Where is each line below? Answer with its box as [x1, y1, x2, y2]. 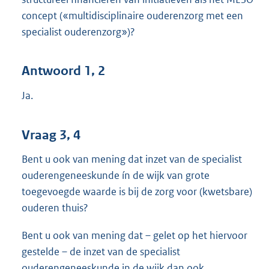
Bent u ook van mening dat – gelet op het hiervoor [22, 228, 247, 242]
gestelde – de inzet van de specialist [22, 244, 180, 258]
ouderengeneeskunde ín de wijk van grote [22, 169, 210, 183]
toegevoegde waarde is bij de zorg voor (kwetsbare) [22, 185, 252, 199]
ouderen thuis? [22, 201, 88, 215]
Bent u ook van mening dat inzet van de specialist [22, 153, 242, 166]
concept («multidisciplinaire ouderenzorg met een [22, 8, 243, 22]
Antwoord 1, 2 [22, 63, 105, 79]
